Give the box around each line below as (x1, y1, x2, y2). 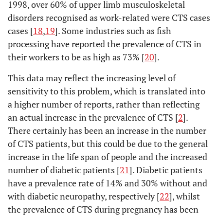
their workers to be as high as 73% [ (8, 51, 145, 63)
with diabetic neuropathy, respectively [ (8, 190, 160, 202)
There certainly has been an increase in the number (8, 125, 206, 136)
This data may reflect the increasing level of (8, 72, 176, 84)
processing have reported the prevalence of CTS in (8, 38, 201, 50)
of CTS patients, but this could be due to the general (8, 138, 208, 149)
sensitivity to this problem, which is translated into (8, 85, 205, 97)
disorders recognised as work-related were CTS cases (8, 12, 210, 23)
